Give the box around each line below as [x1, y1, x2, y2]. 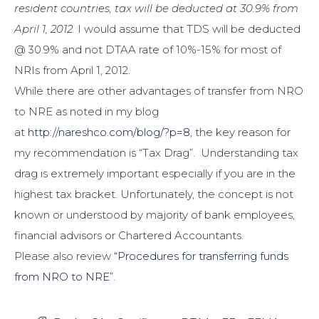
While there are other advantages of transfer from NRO [14, 84, 303, 98]
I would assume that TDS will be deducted [78, 22, 300, 36]
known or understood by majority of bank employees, [14, 208, 295, 222]
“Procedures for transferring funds [114, 249, 288, 263]
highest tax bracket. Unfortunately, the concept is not [14, 187, 293, 202]
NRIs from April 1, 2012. [14, 63, 130, 78]
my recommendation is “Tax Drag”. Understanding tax [14, 146, 298, 160]
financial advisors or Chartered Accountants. [14, 229, 244, 243]
